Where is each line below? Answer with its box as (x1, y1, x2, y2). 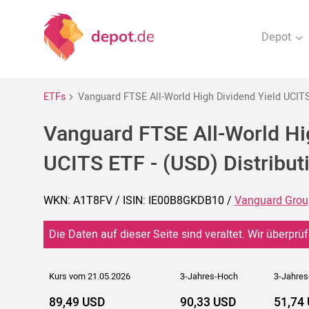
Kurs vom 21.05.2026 (49, 270, 130, 283)
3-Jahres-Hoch (180, 270, 238, 283)
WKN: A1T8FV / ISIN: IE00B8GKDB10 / (43, 192, 235, 210)
